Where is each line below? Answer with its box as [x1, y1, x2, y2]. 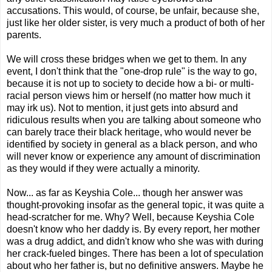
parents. [7, 30, 41, 41]
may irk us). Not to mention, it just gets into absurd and [7, 103, 238, 114]
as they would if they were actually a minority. [7, 163, 200, 174]
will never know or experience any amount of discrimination [7, 151, 260, 162]
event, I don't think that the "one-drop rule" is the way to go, [7, 66, 257, 77]
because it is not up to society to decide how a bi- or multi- [7, 78, 254, 89]
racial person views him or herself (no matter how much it [7, 90, 250, 101]
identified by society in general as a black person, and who [7, 139, 257, 150]
